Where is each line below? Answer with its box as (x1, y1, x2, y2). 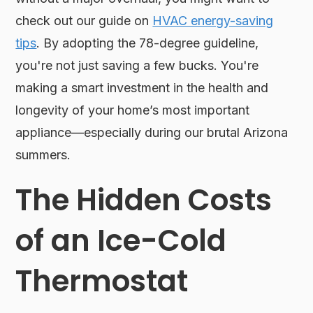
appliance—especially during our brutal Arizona (15, 124, 289, 140)
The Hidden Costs (15, 179, 272, 221)
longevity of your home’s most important (15, 102, 250, 117)
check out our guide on (15, 13, 153, 28)
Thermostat (15, 260, 189, 302)
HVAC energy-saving (152, 13, 274, 28)
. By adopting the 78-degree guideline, (36, 35, 259, 50)
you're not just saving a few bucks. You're (15, 57, 259, 73)
